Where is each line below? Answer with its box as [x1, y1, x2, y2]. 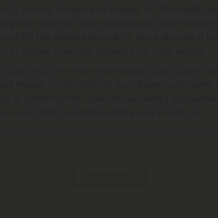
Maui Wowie [150, 64, 198, 76]
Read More [89, 168, 129, 179]
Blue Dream [7, 64, 56, 76]
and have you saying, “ [56, 64, 150, 76]
